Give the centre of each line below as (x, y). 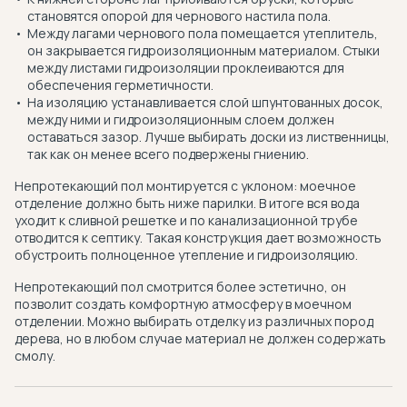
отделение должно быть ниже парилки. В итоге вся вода (187, 203)
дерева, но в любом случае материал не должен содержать (200, 338)
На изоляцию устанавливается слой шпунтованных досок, (205, 102)
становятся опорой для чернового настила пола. (179, 16)
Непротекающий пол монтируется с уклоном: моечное (185, 186)
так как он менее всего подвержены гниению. (168, 154)
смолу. (35, 356)
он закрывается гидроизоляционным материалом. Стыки (203, 50)
